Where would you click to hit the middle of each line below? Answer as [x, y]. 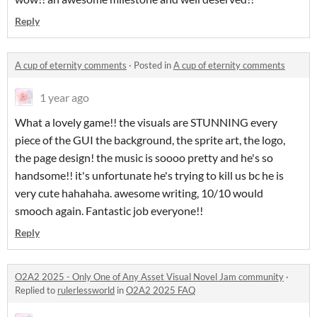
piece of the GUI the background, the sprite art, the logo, [150, 140]
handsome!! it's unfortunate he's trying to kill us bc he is [149, 175]
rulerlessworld [86, 290]
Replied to [36, 290]
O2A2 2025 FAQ [161, 290]
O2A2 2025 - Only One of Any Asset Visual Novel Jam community [149, 277]
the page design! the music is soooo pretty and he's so [144, 158]
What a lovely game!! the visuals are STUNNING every [146, 122]
